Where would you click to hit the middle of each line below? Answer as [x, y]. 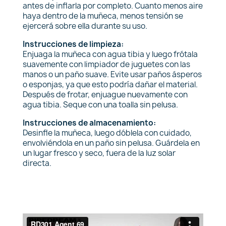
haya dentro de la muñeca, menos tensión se [103, 16]
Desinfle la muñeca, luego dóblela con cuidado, [107, 133]
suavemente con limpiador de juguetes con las [106, 64]
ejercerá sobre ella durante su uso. [85, 26]
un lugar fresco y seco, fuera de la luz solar [99, 153]
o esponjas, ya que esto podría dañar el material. [110, 84]
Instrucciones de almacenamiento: [89, 123]
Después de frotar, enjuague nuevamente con [105, 95]
